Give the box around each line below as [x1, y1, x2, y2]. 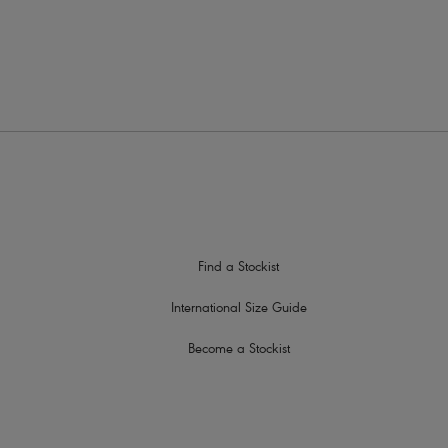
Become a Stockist [187, 343, 290, 359]
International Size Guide [170, 302, 307, 318]
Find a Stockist [198, 261, 279, 277]
